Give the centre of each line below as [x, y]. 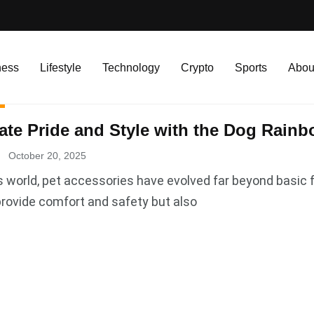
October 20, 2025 [46, 156]
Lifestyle [61, 67]
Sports [251, 67]
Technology [131, 67]
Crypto [197, 67]
